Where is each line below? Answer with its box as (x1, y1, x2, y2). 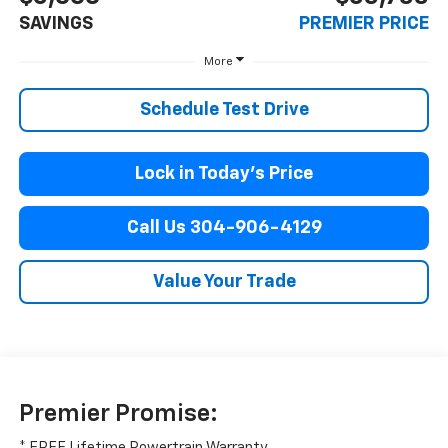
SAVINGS (18, 15, 93, 34)
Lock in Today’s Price (135, 165, 313, 184)
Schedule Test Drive (139, 101, 309, 120)
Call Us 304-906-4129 (126, 219, 322, 238)
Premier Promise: (18, 402, 218, 427)
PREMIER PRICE (299, 15, 430, 34)
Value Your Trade (152, 273, 296, 292)
